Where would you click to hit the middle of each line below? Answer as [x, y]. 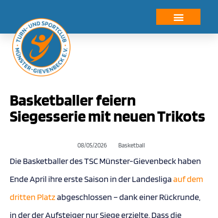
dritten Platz [33, 197]
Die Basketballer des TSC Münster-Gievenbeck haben [105, 161]
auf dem [188, 179]
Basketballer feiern [73, 100]
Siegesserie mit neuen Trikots [108, 116]
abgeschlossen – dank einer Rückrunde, [128, 197]
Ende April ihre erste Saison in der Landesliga [91, 179]
